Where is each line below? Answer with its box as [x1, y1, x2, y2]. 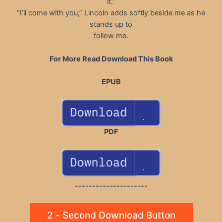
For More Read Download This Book [49, 54, 173, 63]
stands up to [90, 20, 132, 29]
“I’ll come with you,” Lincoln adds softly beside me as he [17, 8, 205, 18]
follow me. [94, 31, 128, 41]
